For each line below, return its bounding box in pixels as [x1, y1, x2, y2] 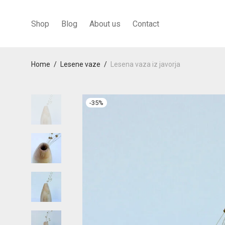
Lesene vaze [60, 60, 100, 68]
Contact [133, 19, 159, 29]
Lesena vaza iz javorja [110, 60, 180, 68]
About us [89, 19, 121, 29]
